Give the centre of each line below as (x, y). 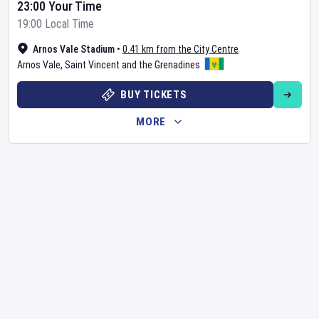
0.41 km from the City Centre (181, 49)
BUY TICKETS (154, 95)
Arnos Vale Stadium (74, 49)
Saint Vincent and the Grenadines (132, 65)
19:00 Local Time (56, 24)
